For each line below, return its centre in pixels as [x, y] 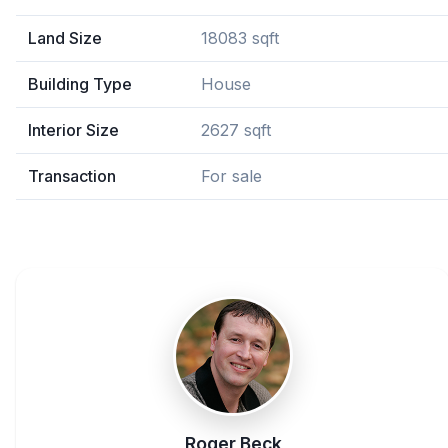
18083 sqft [240, 38]
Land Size [65, 38]
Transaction [72, 176]
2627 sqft [236, 130]
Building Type [80, 84]
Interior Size [73, 130]
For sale [231, 176]
